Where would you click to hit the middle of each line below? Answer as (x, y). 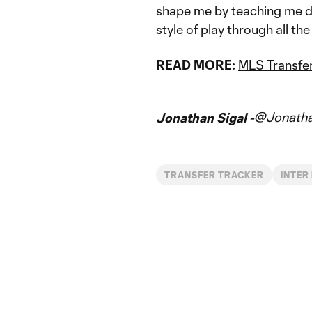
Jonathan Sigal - (205, 118)
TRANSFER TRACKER (214, 175)
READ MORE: (196, 65)
